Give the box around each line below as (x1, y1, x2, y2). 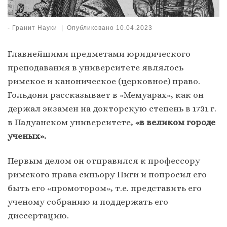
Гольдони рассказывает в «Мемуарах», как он (8, 90, 204, 100)
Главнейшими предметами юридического (8, 49, 191, 59)
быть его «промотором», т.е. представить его (8, 183, 202, 194)
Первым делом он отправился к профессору (8, 156, 200, 166)
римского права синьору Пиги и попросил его (8, 169, 207, 180)
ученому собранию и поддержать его (8, 197, 168, 207)
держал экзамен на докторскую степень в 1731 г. (8, 103, 216, 114)
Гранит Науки (12, 24, 57, 31)
